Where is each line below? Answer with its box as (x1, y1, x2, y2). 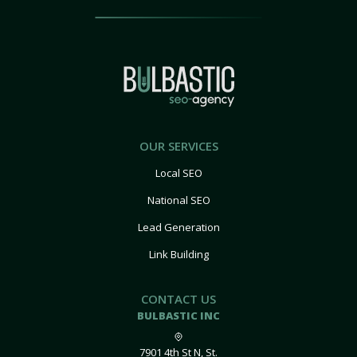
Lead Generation (137, 220, 220, 234)
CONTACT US (141, 291, 216, 307)
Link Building (148, 247, 209, 261)
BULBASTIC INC (137, 308, 220, 323)
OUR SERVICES (139, 138, 218, 154)
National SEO (147, 193, 210, 207)
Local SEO (155, 166, 202, 180)
